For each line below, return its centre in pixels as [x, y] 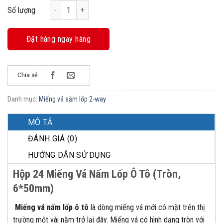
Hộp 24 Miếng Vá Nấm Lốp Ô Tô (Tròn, [97, 174]
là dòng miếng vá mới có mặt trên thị [147, 208]
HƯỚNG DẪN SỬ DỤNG [69, 155]
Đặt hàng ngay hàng [58, 39]
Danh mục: [23, 99]
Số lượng [21, 10]
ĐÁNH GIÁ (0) [53, 139]
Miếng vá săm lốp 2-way [72, 99]
